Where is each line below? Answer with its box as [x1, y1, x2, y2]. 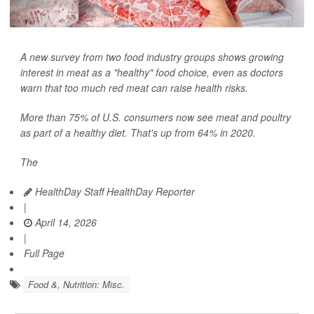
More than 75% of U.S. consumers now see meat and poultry [20, 110, 291, 124]
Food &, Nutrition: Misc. [28, 278, 125, 291]
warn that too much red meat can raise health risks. [20, 81, 248, 95]
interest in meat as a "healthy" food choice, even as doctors [20, 65, 283, 79]
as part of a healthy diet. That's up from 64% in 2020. [20, 125, 256, 139]
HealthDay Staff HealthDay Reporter [32, 184, 195, 198]
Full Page [24, 246, 64, 260]
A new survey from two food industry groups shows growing [20, 50, 284, 64]
